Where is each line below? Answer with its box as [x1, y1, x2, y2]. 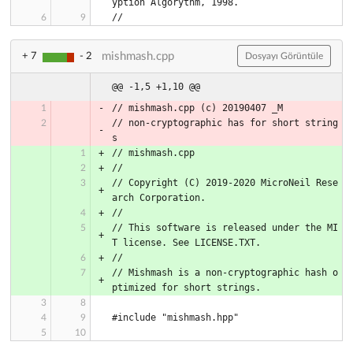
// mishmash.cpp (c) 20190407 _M [112, 102, 283, 113]
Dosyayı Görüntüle [245, 51, 323, 61]
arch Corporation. [112, 191, 206, 203]
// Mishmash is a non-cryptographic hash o [112, 266, 338, 278]
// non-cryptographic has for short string [112, 117, 338, 128]
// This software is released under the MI [112, 221, 338, 233]
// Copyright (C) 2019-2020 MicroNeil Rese [112, 176, 338, 188]
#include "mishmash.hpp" [112, 311, 239, 323]
